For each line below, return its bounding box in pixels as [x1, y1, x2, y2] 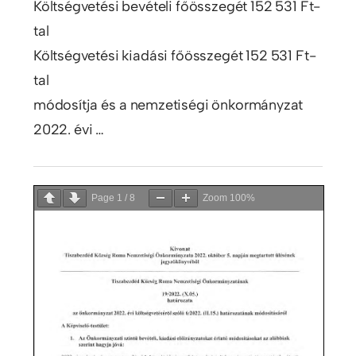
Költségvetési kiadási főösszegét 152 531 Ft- [33, 47, 316, 65]
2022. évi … [33, 121, 105, 139]
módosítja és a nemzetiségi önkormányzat [33, 96, 304, 114]
